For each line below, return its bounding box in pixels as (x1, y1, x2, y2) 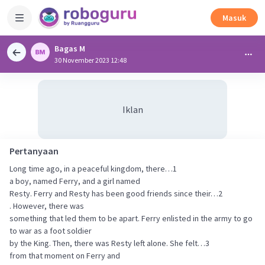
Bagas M (54, 43, 85, 54)
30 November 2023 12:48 (54, 56, 127, 64)
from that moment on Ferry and (9, 250, 120, 261)
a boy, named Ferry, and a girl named (9, 176, 140, 186)
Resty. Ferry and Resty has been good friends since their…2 (9, 188, 222, 199)
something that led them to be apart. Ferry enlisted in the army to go (9, 213, 253, 224)
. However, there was (9, 201, 84, 211)
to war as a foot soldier (9, 225, 92, 236)
